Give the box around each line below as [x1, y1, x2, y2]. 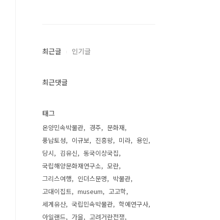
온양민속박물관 [42, 123, 83, 132]
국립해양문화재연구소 [42, 161, 101, 170]
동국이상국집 [83, 148, 119, 158]
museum [78, 187, 103, 196]
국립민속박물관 [72, 199, 113, 209]
